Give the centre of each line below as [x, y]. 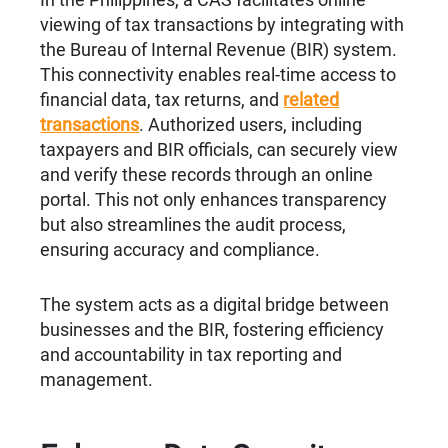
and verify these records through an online [207, 175]
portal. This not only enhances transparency [214, 200]
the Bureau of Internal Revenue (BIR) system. [219, 50]
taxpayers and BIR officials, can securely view [219, 150]
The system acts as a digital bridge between [215, 305]
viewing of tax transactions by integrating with [222, 25]
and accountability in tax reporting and [191, 355]
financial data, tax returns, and [162, 100]
